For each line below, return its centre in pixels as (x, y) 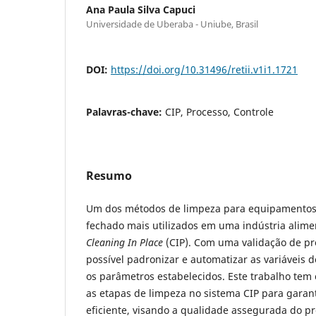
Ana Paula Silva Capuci (141, 9)
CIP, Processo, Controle (219, 111)
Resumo (109, 175)
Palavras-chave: (126, 111)
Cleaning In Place (124, 242)
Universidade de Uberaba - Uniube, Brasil (172, 24)
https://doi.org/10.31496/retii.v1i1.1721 (204, 69)
